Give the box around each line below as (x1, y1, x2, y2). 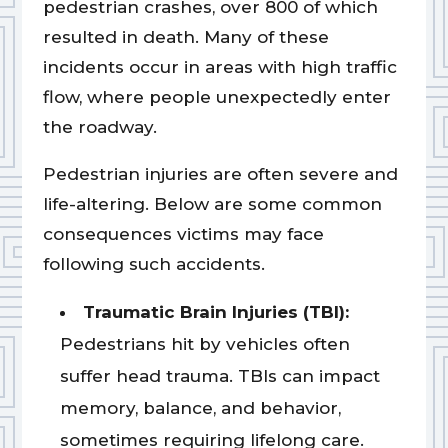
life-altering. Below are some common (42, 194, 382, 215)
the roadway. (42, 117, 157, 138)
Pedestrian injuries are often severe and (42, 164, 398, 185)
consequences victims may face (42, 224, 324, 245)
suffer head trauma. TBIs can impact (59, 366, 380, 387)
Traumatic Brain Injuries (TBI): (82, 302, 349, 323)
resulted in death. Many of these (42, 27, 329, 48)
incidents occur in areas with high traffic (42, 57, 397, 78)
